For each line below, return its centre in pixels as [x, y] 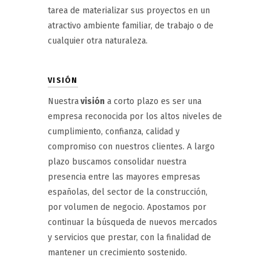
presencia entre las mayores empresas [124, 177]
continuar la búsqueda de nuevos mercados [132, 222]
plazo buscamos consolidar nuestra [117, 162]
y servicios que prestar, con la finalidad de [129, 237]
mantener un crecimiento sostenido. [117, 252]
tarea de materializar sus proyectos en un [129, 10]
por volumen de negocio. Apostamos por [127, 207]
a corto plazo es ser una [153, 101]
